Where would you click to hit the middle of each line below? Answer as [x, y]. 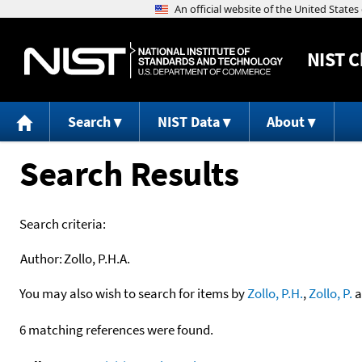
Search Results [129, 173]
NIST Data [188, 122]
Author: [41, 258]
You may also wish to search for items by [133, 293]
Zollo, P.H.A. [97, 258]
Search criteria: [63, 223]
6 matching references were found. [116, 329]
